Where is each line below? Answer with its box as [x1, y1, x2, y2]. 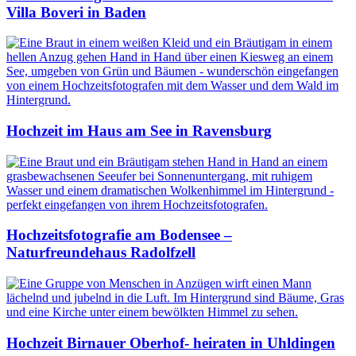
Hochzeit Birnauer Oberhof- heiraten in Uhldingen [6, 334, 335, 351]
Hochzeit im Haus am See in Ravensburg [6, 122, 272, 139]
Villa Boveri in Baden [6, 3, 146, 21]
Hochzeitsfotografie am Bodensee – [6, 226, 232, 244]
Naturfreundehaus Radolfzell [6, 244, 195, 261]
